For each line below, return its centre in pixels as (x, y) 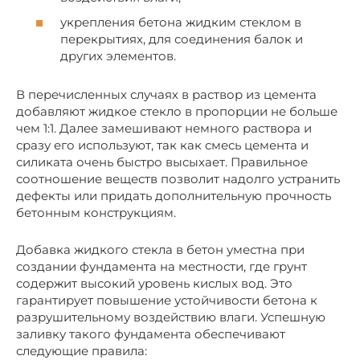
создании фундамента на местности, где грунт (162, 267)
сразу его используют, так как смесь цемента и (162, 145)
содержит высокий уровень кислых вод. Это (154, 284)
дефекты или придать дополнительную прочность (174, 196)
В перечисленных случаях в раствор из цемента (166, 95)
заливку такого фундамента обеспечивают (151, 334)
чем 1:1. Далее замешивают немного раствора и (164, 129)
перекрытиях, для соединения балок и (182, 39)
